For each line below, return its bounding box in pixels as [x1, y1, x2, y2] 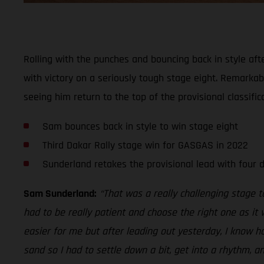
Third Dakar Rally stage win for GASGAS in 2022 [42, 138, 248, 152]
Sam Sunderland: [24, 186, 97, 200]
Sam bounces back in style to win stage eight [42, 119, 238, 133]
